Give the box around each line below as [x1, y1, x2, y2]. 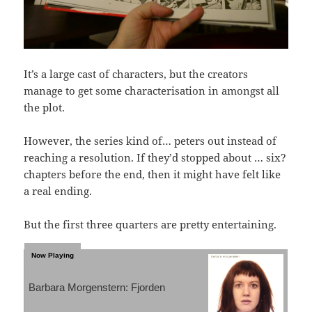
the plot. [24, 100, 65, 115]
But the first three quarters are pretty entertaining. [24, 217, 277, 232]
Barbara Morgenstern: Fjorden [29, 281, 166, 294]
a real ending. [24, 184, 93, 198]
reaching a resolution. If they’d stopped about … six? [24, 150, 287, 165]
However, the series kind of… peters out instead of [24, 134, 277, 148]
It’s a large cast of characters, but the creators [24, 67, 249, 81]
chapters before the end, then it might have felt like [24, 167, 281, 182]
